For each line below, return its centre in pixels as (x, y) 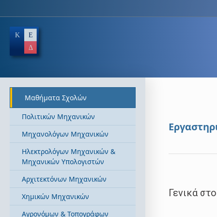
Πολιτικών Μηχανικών (58, 116)
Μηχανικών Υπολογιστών (63, 162)
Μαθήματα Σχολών (56, 98)
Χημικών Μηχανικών (55, 196)
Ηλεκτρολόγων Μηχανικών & (69, 151)
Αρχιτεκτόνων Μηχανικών (64, 179)
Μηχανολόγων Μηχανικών (65, 134)
